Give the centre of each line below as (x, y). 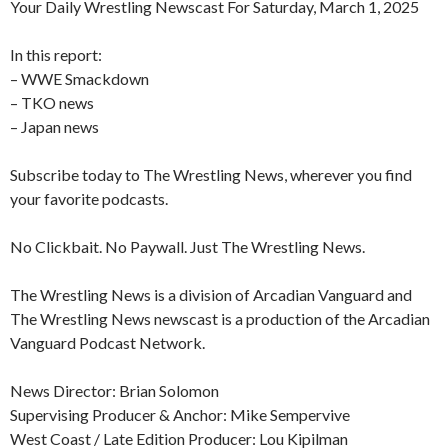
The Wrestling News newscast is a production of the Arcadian (220, 319)
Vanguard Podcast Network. (107, 343)
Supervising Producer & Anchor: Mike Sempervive (180, 415)
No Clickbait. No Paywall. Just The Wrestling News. (187, 247)
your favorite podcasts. (89, 199)
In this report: (56, 55)
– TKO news (52, 103)
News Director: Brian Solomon (114, 391)
